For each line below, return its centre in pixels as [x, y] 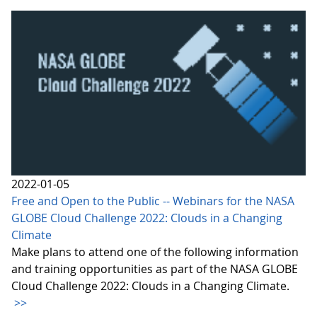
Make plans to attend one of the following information [155, 252]
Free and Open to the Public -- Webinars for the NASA [153, 201]
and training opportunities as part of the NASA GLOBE [155, 269]
